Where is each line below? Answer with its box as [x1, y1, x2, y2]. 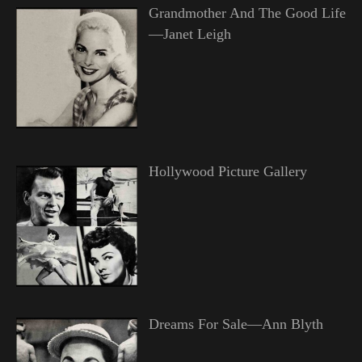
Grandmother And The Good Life [148, 5, 346, 22]
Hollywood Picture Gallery [148, 163, 307, 180]
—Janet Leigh [148, 26, 231, 43]
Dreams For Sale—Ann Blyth [148, 316, 323, 333]
